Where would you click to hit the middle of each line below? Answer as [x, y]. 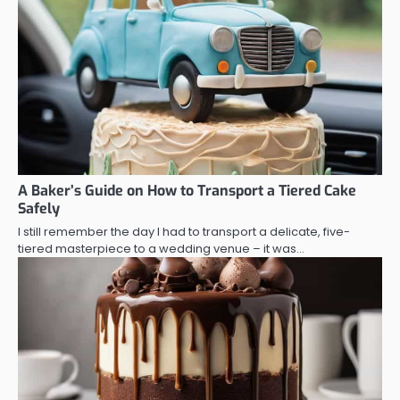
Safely [39, 209]
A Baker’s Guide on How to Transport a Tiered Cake [187, 191]
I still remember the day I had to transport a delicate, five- [184, 232]
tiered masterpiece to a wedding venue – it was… [161, 249]
